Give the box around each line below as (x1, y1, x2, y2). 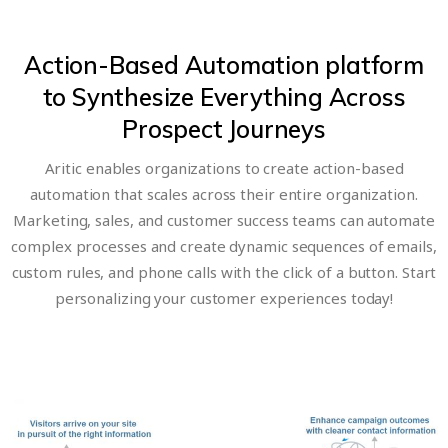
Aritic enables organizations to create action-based (44, 157, 404, 178)
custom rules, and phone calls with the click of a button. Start (11, 261, 437, 282)
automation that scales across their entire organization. (30, 183, 418, 204)
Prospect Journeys (122, 113, 326, 144)
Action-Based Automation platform (24, 49, 424, 80)
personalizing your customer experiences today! (54, 287, 394, 308)
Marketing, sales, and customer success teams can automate (13, 209, 435, 230)
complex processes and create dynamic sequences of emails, (11, 235, 437, 256)
